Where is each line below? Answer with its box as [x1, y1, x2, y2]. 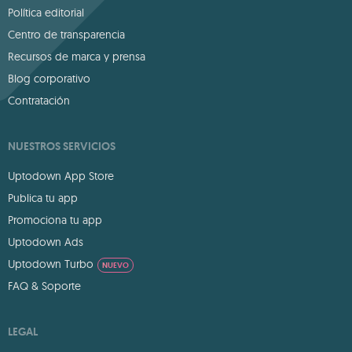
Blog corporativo [8, 71, 90, 86]
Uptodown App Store [8, 169, 114, 183]
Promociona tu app [8, 213, 102, 227]
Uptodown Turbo [8, 257, 93, 271]
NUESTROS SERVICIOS [8, 139, 115, 153]
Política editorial [8, 5, 84, 20]
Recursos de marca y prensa [8, 49, 145, 64]
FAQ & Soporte [8, 279, 81, 293]
